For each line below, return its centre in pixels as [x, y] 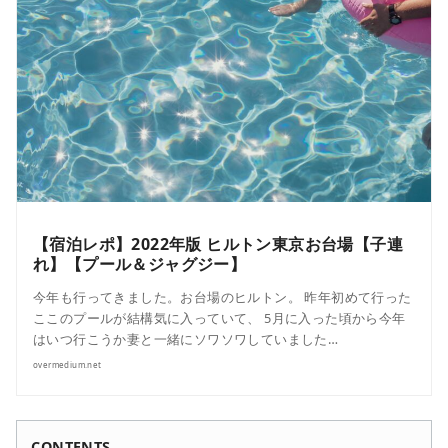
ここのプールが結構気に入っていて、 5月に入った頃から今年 [219, 317]
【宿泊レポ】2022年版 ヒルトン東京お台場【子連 [218, 243]
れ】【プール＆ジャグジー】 [140, 263]
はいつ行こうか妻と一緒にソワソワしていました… [186, 338]
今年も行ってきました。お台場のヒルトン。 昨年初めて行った [222, 296]
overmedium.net [67, 364]
